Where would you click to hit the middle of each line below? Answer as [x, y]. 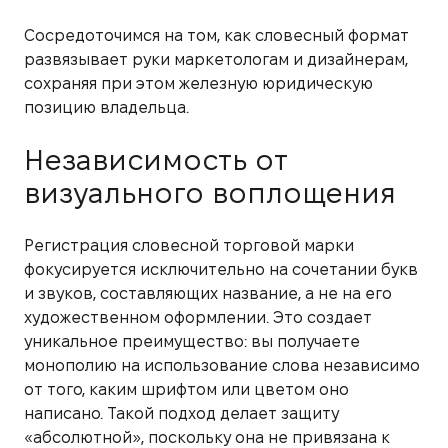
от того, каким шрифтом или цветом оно [186, 389]
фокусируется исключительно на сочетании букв [221, 269]
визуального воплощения [210, 192]
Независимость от [156, 159]
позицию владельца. [106, 107]
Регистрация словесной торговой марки [189, 245]
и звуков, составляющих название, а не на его [208, 293]
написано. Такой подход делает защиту [181, 413]
